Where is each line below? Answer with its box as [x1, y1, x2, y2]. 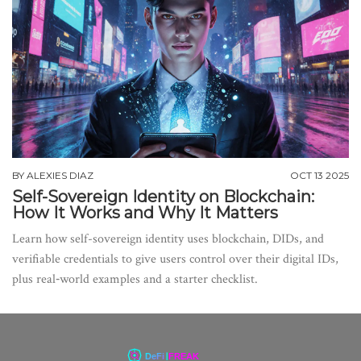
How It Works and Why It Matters [12, 203, 278, 223]
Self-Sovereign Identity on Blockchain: [12, 187, 314, 207]
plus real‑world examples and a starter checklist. [12, 271, 258, 288]
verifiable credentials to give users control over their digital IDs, [12, 251, 338, 268]
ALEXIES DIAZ [27, 169, 93, 182]
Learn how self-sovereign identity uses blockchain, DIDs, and [12, 230, 324, 248]
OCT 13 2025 [290, 169, 349, 182]
